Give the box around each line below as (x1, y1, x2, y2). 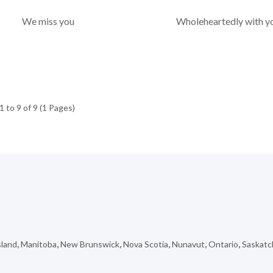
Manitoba (21, 239, 57, 250)
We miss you (22, 15, 75, 27)
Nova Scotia (123, 239, 168, 250)
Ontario (208, 239, 238, 250)
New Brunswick (60, 239, 119, 250)
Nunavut (172, 239, 205, 250)
